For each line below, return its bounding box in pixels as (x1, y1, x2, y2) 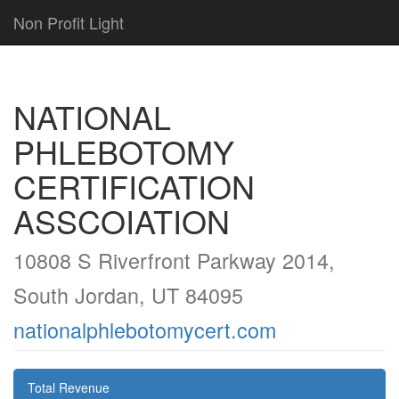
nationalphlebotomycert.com (13, 314, 276, 345)
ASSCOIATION (13, 198, 230, 243)
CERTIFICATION (13, 163, 255, 208)
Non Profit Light (13, 11, 124, 34)
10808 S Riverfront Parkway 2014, (13, 245, 335, 275)
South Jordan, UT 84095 (13, 280, 243, 310)
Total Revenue (28, 379, 110, 396)
